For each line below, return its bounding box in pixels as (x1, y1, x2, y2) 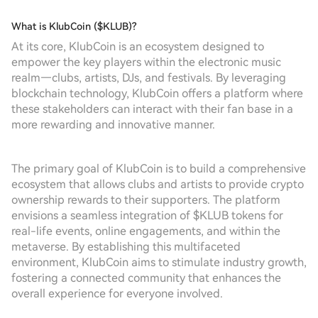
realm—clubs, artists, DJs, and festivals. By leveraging (11, 71, 286, 84)
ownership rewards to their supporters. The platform (11, 193, 280, 207)
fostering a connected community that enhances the (11, 271, 281, 285)
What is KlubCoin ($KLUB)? (11, 21, 136, 32)
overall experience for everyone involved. (11, 287, 223, 300)
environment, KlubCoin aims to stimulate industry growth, (11, 256, 307, 269)
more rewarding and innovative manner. (11, 118, 215, 131)
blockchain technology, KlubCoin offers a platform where (11, 87, 303, 100)
